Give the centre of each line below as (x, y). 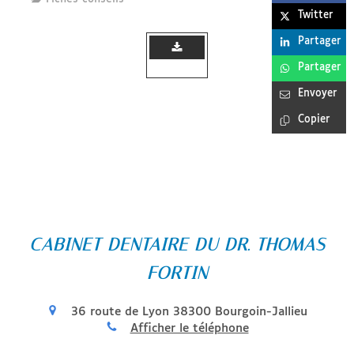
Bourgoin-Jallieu (261, 311)
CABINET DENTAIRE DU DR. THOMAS (177, 245)
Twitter (316, 16)
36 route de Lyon (120, 311)
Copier (314, 120)
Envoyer (318, 94)
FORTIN (177, 274)
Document (177, 68)
